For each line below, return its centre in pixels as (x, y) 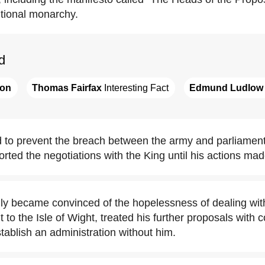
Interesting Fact (135, 88)
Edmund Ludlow (226, 88)
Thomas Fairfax (67, 88)
